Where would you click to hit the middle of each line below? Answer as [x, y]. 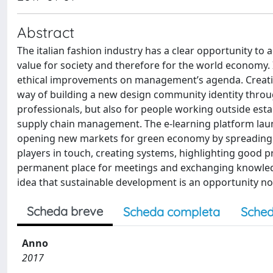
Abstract [46, 32]
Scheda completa [172, 212]
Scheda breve [65, 211]
